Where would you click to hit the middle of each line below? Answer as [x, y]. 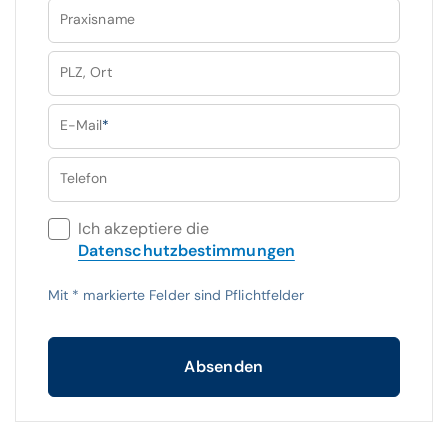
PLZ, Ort [86, 72]
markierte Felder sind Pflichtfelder [192, 295]
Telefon [84, 178]
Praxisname [97, 19]
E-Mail [81, 125]
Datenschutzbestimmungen [186, 250]
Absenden [224, 366]
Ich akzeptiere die [144, 228]
